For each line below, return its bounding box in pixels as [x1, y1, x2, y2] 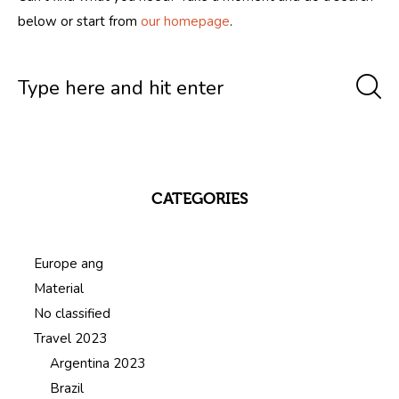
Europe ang [34, 254, 103, 273]
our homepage [141, 12, 230, 30]
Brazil [50, 379, 84, 397]
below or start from [18, 12, 141, 30]
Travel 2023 [34, 329, 107, 347]
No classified [34, 304, 110, 322]
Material [34, 279, 84, 297]
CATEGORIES [151, 189, 248, 208]
